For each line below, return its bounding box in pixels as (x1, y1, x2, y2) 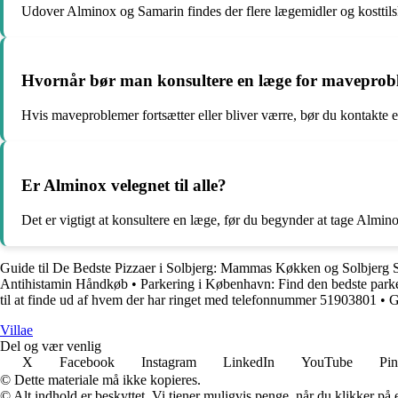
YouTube (301, 354, 353, 370)
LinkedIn (223, 354, 275, 370)
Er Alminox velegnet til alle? (21, 175, 227, 195)
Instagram (141, 354, 196, 370)
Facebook (60, 354, 115, 370)
